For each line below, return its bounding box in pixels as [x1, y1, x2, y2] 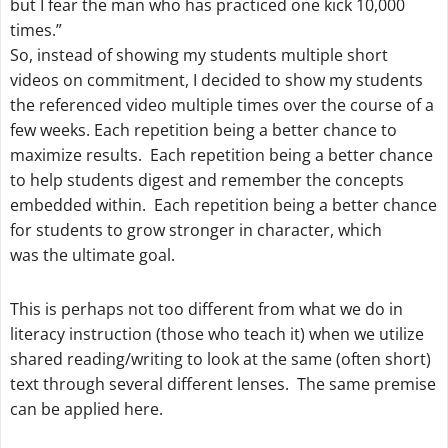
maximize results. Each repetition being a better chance [9, 144, 433, 167]
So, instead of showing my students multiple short [9, 44, 388, 67]
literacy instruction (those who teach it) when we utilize [9, 323, 424, 345]
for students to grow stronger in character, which [9, 219, 382, 242]
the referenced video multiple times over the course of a [9, 94, 434, 117]
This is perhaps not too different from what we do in [9, 298, 403, 320]
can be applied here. [9, 398, 163, 420]
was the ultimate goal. [9, 244, 175, 267]
